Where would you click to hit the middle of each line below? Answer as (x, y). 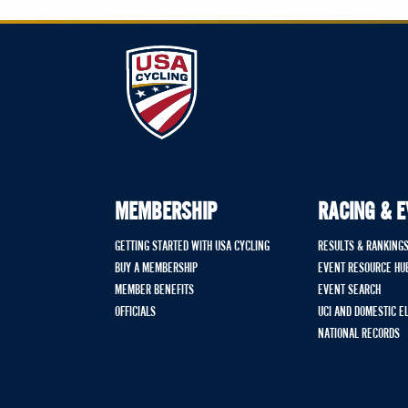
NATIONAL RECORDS (359, 334)
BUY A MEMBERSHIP (156, 269)
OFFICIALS (135, 312)
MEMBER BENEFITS (154, 291)
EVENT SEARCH (350, 291)
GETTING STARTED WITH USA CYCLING (192, 247)
